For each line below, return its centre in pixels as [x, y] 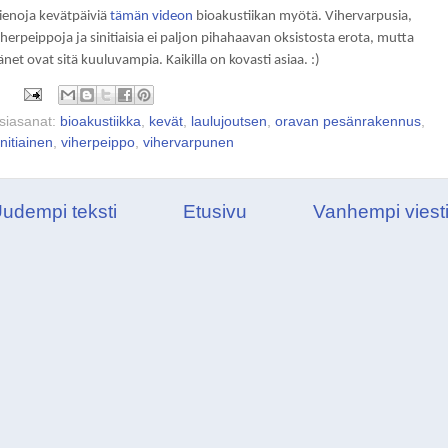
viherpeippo [98, 142]
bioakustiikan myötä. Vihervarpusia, [302, 17]
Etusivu [215, 211]
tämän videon [151, 17]
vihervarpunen [188, 142]
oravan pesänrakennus [348, 121]
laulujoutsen [229, 121]
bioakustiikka [100, 121]
